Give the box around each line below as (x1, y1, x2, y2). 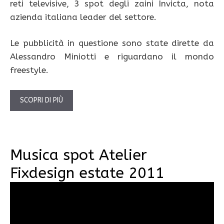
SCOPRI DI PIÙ (20, 95, 63, 104)
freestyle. (10, 65, 48, 75)
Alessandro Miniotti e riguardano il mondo (10, 51, 214, 62)
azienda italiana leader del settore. (10, 11, 156, 22)
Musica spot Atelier (10, 145, 147, 164)
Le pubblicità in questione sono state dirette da (10, 38, 214, 48)
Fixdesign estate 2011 (10, 163, 164, 182)
